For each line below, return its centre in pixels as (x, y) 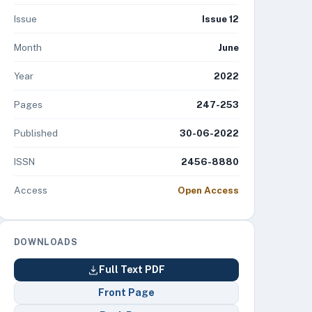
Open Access (208, 190)
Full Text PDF (132, 270)
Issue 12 (220, 19)
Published (36, 133)
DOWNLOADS (46, 242)
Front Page (126, 292)
